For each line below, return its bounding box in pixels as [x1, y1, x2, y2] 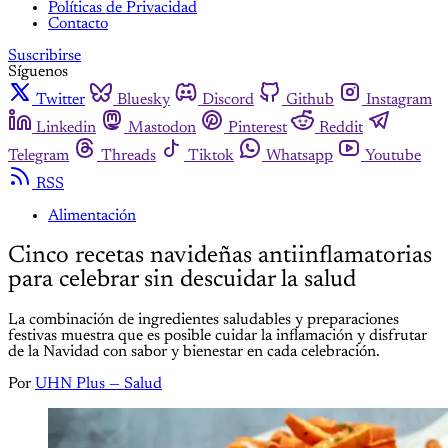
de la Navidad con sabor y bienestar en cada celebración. [8, 343, 380, 360]
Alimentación [48, 207, 136, 224]
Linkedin [36, 119, 96, 136]
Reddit [319, 119, 363, 136]
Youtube [365, 147, 421, 164]
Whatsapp [266, 147, 333, 164]
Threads [101, 147, 156, 164]
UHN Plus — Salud [35, 375, 162, 392]
